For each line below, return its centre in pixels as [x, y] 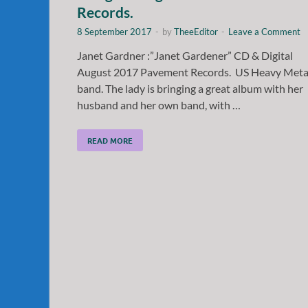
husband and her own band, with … [159, 104]
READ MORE [110, 140]
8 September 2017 [114, 31]
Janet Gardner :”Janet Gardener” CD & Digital [185, 55]
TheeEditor [196, 31]
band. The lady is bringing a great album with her [190, 88]
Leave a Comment [264, 31]
